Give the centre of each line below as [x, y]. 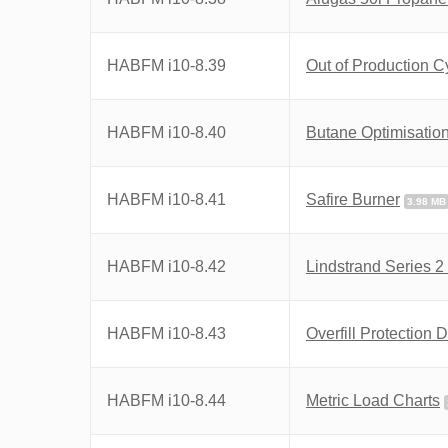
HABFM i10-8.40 [166, 132]
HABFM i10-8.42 [166, 266]
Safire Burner [353, 199]
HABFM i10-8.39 [166, 65]
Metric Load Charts [373, 400]
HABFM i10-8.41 [166, 199]
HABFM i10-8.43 [166, 333]
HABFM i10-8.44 [166, 400]
